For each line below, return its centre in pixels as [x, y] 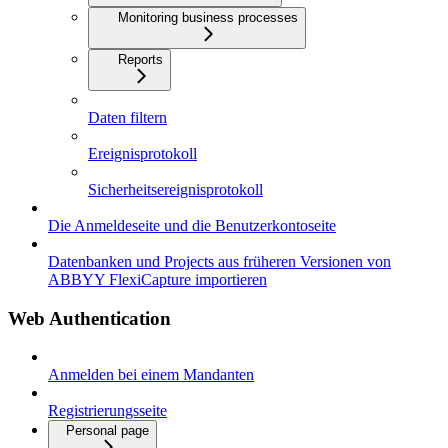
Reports [140, 59]
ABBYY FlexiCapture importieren [157, 279]
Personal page [107, 431]
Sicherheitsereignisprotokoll [175, 189]
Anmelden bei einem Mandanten [151, 375]
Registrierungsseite [107, 411]
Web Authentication [89, 318]
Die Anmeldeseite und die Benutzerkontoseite [192, 225]
